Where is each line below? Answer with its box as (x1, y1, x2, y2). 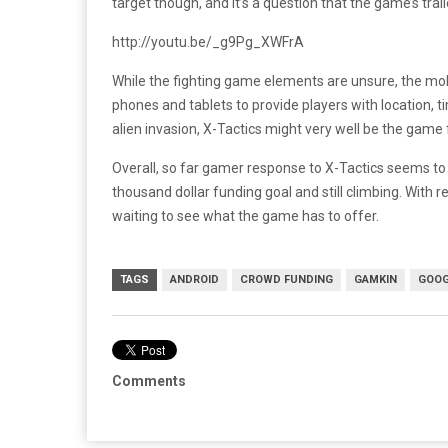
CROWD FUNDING (240, 273, 333, 286)
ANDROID (170, 273, 219, 286)
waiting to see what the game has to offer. (112, 208, 379, 224)
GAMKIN (354, 273, 397, 286)
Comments (112, 373, 186, 389)
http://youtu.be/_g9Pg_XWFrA (112, 34, 304, 50)
